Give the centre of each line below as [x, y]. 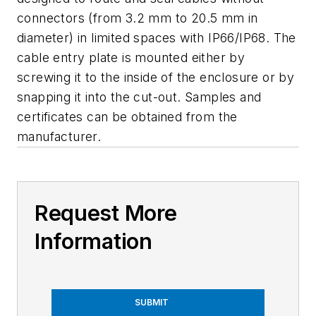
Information [93, 242]
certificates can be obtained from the [127, 117]
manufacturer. [59, 137]
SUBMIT [152, 303]
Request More [106, 213]
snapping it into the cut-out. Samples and [139, 97]
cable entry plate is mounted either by [131, 58]
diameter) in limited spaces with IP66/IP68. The [157, 38]
